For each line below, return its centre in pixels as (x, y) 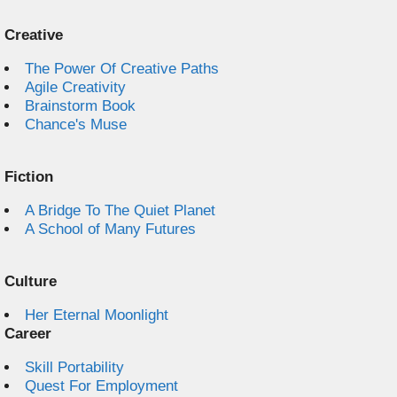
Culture (31, 281)
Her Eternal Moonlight (97, 315)
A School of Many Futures (110, 229)
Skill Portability (74, 367)
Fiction (29, 177)
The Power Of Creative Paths (122, 69)
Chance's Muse (76, 125)
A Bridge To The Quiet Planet (120, 210)
